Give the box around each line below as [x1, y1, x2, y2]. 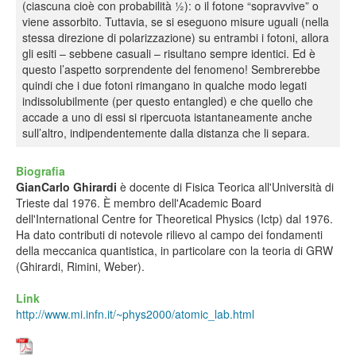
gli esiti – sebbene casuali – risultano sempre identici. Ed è [22, 44, 315, 61]
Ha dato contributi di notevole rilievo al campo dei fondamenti [16, 226, 323, 242]
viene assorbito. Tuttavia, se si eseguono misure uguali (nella [22, 13, 329, 29]
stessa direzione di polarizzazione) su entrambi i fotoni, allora [22, 29, 329, 45]
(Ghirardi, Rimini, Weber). [16, 257, 145, 274]
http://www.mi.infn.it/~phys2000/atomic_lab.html [16, 305, 254, 322]
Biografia [16, 162, 65, 179]
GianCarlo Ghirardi [16, 178, 120, 195]
